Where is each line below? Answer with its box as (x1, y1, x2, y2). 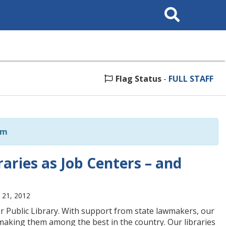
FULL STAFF (168, 73, 213, 84)
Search (160, 3, 181, 11)
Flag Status (116, 73, 161, 84)
